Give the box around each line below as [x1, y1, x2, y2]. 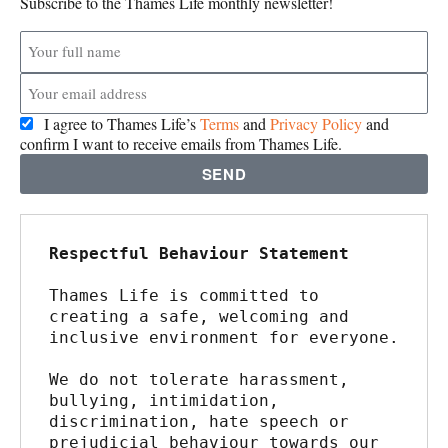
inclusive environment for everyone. [49, 328, 399, 348]
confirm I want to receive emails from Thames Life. [20, 133, 342, 155]
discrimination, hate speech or [49, 412, 349, 432]
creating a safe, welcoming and [49, 307, 349, 327]
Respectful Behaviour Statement [49, 244, 349, 264]
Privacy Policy [270, 113, 362, 135]
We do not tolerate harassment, [49, 370, 349, 390]
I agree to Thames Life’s [44, 113, 200, 135]
